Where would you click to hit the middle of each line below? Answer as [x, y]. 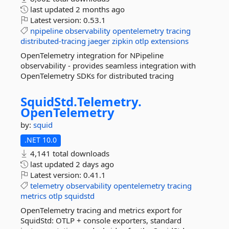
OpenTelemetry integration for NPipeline [92, 55]
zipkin [122, 41]
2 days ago [95, 164]
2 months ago [100, 9]
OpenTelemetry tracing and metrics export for [101, 210]
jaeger [99, 41]
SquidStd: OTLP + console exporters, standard [101, 220]
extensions [170, 41]
